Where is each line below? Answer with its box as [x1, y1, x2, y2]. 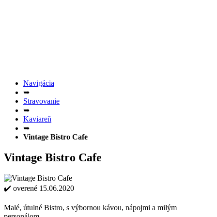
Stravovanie [23, 97, 60, 105]
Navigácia [23, 79, 54, 87]
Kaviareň [23, 115, 51, 123]
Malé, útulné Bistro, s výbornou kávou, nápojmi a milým [4, 203, 177, 212]
